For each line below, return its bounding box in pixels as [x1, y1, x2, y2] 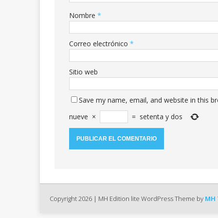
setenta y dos [140, 112, 182, 121]
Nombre [69, 11, 97, 20]
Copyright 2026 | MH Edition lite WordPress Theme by [50, 194, 205, 203]
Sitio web [69, 67, 98, 76]
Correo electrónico [69, 39, 130, 48]
